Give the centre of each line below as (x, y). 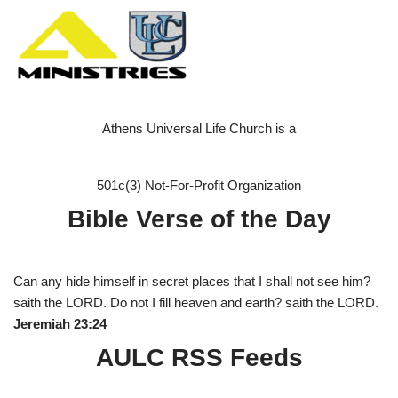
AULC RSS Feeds (199, 358)
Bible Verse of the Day (199, 219)
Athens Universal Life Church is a (199, 128)
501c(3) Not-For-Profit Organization (199, 185)
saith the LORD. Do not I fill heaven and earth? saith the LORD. (196, 302)
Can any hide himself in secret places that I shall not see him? (192, 281)
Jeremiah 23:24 (60, 324)
